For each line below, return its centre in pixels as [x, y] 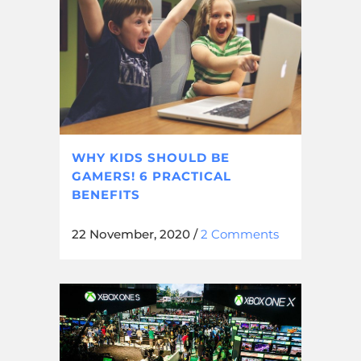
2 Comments [240, 234]
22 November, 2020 [131, 234]
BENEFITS [106, 194]
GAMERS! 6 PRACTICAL [151, 176]
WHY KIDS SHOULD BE [151, 157]
